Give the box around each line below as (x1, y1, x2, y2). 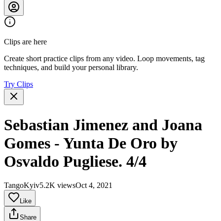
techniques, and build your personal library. (4, 63, 138, 72)
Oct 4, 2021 (75, 181, 112, 190)
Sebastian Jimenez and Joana (4, 115, 202, 134)
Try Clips (4, 80, 33, 89)
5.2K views (39, 181, 75, 190)
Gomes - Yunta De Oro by (4, 134, 178, 152)
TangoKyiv (4, 181, 39, 190)
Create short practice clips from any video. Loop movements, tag (4, 54, 205, 63)
